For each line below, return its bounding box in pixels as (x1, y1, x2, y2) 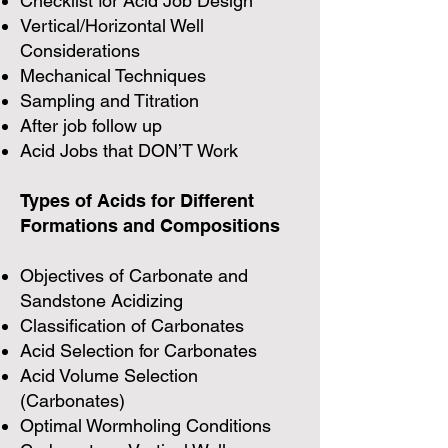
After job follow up (20, 115, 162, 136)
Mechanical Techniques (20, 65, 206, 86)
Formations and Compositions (20, 215, 280, 236)
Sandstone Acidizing (20, 290, 183, 311)
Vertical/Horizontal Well (20, 15, 204, 36)
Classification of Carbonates (20, 315, 244, 336)
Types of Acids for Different (20, 190, 254, 211)
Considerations (20, 40, 140, 61)
